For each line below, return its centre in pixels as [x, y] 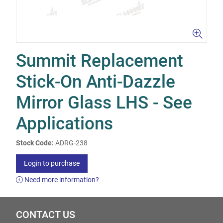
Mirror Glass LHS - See [104, 103]
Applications [64, 124]
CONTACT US [46, 215]
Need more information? [61, 180]
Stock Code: [35, 143]
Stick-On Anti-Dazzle [96, 82]
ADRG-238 [71, 143]
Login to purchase [52, 163]
